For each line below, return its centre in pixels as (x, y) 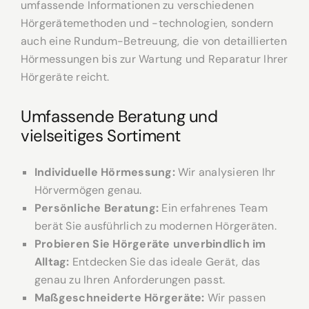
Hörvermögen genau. (88, 190)
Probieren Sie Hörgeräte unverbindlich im (150, 244)
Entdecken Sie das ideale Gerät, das (165, 262)
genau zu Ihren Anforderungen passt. (130, 280)
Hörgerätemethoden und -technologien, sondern (147, 23)
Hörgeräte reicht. (65, 77)
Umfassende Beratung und (119, 117)
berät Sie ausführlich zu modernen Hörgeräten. (156, 226)
